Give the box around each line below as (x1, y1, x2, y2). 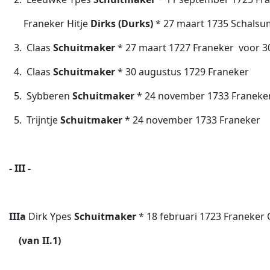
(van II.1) (19, 234, 61, 247)
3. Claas (9, 41, 53, 54)
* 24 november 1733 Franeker (122, 113, 260, 127)
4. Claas (9, 65, 53, 78)
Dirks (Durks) (90, 17, 155, 30)
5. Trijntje (9, 113, 58, 127)
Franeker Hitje (9, 17, 90, 30)
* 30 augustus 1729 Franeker (115, 65, 249, 78)
